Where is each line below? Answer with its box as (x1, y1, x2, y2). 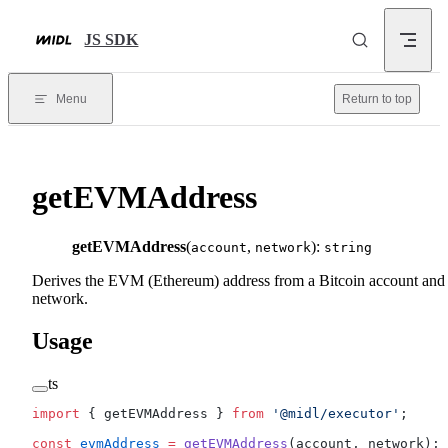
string (324, 239, 372, 255)
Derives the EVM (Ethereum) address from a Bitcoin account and (32, 271, 445, 289)
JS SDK (84, 31, 139, 48)
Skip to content (24, 16, 102, 30)
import (32, 405, 80, 421)
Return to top (342, 92, 412, 106)
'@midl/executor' (264, 405, 400, 421)
